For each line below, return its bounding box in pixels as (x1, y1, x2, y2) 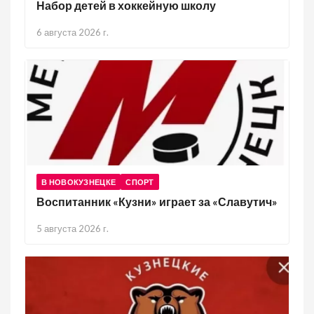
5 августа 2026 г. (36, 223, 109, 234)
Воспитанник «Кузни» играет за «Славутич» (36, 195, 278, 208)
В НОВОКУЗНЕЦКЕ (41, 177, 116, 186)
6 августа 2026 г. (36, 27, 109, 38)
